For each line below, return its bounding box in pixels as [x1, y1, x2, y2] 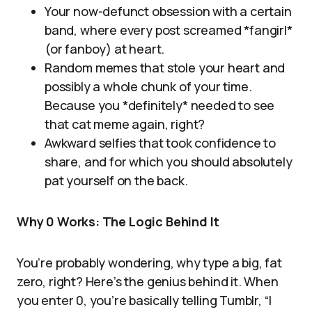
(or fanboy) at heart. [45, 40, 165, 57]
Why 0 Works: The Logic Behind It [17, 213, 220, 230]
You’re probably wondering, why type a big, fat [17, 254, 282, 271]
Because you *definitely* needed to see [45, 97, 275, 114]
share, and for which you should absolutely [45, 153, 292, 170]
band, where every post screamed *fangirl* [45, 22, 292, 38]
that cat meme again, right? [45, 116, 205, 132]
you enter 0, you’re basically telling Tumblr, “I [17, 292, 272, 309]
